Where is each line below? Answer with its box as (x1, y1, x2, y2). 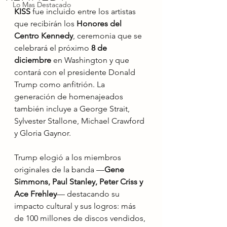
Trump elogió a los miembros (14, 153, 123, 162)
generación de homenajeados (14, 92, 125, 101)
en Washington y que (51, 55, 131, 65)
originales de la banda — (14, 165, 104, 174)
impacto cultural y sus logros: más (14, 201, 138, 211)
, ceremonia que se (73, 31, 144, 41)
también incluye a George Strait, (14, 104, 132, 113)
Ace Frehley (14, 189, 57, 199)
